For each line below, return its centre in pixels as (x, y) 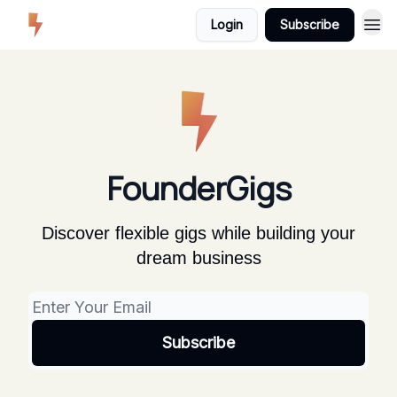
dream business (198, 258)
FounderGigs (198, 188)
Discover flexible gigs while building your (198, 233)
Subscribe (310, 24)
